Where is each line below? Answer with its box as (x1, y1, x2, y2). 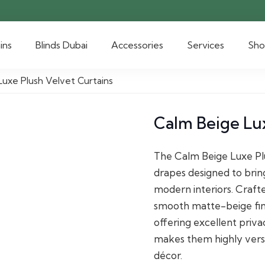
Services (186, 39, 224, 51)
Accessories (111, 39, 163, 51)
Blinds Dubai (35, 39, 88, 51)
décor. (154, 248, 183, 261)
